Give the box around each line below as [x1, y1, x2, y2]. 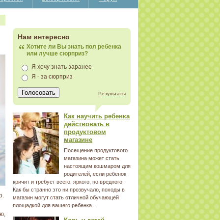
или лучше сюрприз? [27, 50, 88, 57]
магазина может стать [64, 155, 119, 161]
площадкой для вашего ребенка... [13, 202, 96, 208]
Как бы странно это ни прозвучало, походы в [13, 187, 125, 192]
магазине [64, 136, 92, 143]
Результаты [98, 91, 126, 96]
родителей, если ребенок [64, 171, 126, 177]
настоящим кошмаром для [64, 163, 131, 169]
